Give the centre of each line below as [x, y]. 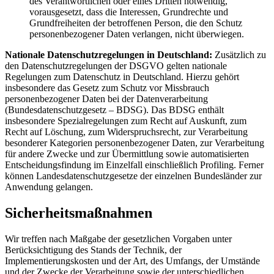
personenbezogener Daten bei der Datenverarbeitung [106, 99]
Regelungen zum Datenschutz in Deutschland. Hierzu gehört [122, 77]
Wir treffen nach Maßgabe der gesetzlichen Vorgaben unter [118, 239]
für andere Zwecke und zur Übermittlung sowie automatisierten [127, 154]
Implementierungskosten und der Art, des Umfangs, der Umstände [132, 261]
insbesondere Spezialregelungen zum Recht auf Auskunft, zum [126, 121]
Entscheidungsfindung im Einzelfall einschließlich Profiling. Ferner [134, 165]
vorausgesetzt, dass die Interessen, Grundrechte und [129, 12]
